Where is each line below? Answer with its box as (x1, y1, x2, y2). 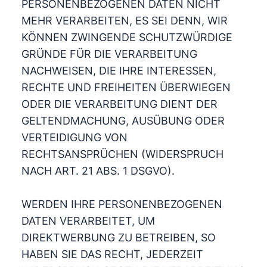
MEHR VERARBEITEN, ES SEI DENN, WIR (21, 14, 228, 27)
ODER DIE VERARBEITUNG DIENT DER (21, 98, 218, 110)
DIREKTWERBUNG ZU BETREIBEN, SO (21, 231, 216, 244)
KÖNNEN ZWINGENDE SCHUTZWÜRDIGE (21, 31, 232, 44)
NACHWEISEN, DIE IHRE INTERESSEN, (21, 64, 216, 77)
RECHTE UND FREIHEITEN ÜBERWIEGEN (21, 81, 231, 94)
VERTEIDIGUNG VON (21, 131, 128, 144)
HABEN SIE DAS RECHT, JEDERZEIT (21, 248, 203, 260)
